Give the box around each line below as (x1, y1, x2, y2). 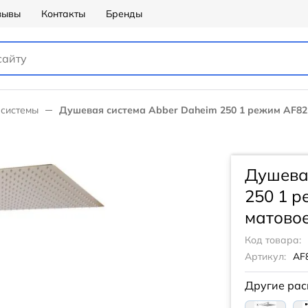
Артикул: (245, 250, 286, 263)
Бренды (106, 8, 142, 20)
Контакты (41, 8, 85, 20)
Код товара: (245, 234, 301, 246)
